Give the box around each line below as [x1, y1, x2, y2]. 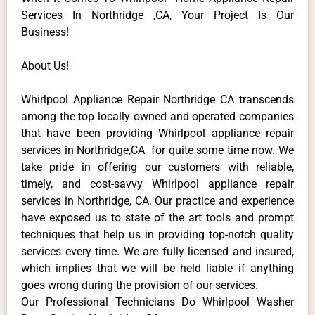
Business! [21, 25, 69, 39]
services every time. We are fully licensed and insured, [21, 244, 294, 258]
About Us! [21, 58, 69, 72]
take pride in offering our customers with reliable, [21, 160, 294, 174]
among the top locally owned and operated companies [21, 109, 294, 123]
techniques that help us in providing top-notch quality [21, 227, 294, 241]
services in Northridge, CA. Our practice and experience [21, 193, 294, 207]
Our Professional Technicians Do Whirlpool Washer [21, 295, 294, 309]
